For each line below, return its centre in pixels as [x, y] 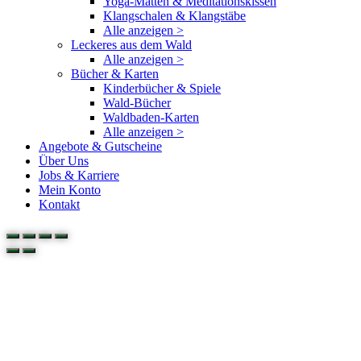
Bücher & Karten [115, 73]
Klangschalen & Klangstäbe [174, 15]
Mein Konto [70, 189]
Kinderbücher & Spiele [162, 88]
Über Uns [64, 160]
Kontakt [59, 204]
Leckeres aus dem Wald [131, 44]
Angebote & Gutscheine [100, 146]
